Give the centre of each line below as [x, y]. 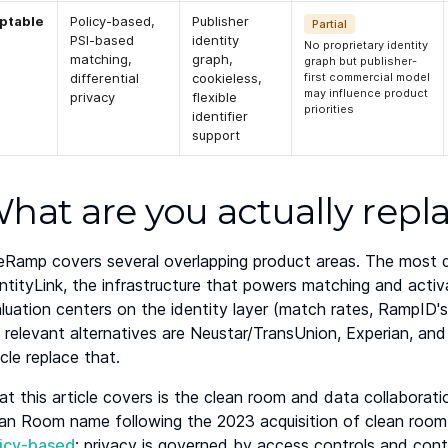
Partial [330, 24]
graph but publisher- [361, 61]
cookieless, [227, 78]
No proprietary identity [366, 45]
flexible [215, 97]
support [216, 135]
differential [105, 78]
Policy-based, [113, 21]
